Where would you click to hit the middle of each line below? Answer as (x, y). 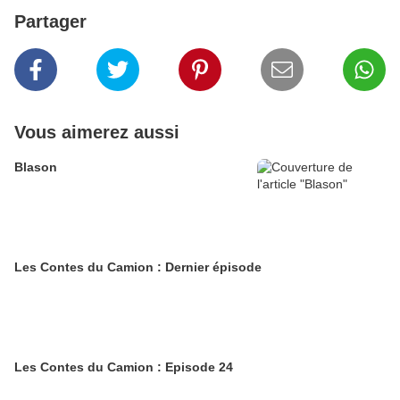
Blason (36, 167)
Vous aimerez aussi (97, 132)
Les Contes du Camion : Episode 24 (124, 367)
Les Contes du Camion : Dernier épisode (138, 267)
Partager (50, 21)
